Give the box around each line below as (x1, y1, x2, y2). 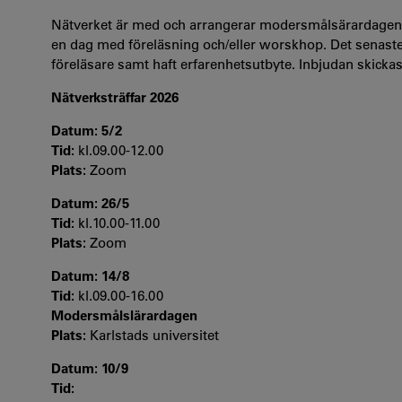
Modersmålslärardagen (51, 307, 197, 324)
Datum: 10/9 (51, 360, 128, 377)
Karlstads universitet (90, 327, 219, 344)
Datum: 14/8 (51, 267, 129, 284)
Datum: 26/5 (51, 195, 133, 212)
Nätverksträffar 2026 (51, 89, 179, 106)
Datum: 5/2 (51, 122, 126, 139)
